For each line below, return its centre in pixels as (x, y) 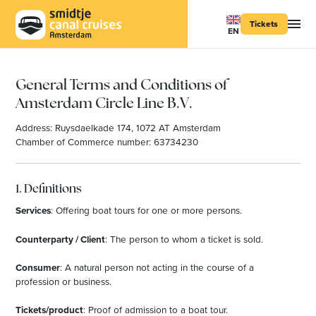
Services (34, 211)
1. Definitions (49, 189)
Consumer (38, 267)
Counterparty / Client (61, 239)
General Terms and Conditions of (122, 86)
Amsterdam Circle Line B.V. (104, 104)
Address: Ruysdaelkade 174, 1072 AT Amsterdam (119, 127)
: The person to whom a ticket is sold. (184, 238)
